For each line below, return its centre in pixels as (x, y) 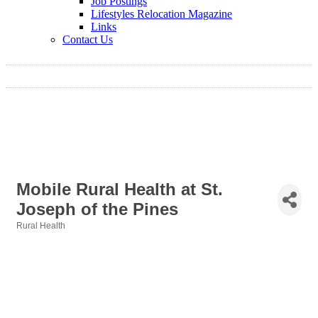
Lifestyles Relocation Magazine (161, 14)
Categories (38, 236)
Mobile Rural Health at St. (120, 190)
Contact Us (88, 39)
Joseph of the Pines (97, 209)
